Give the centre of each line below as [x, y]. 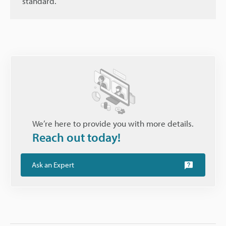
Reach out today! [76, 137]
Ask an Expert [53, 165]
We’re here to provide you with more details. [113, 124]
